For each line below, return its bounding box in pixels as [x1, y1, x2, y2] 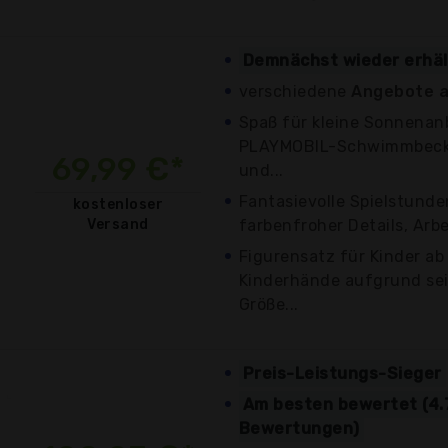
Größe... [239, 294, 299, 314]
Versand [87, 215, 149, 233]
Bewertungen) [239, 418, 360, 438]
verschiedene [239, 81, 352, 101]
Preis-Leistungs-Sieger [243, 363, 442, 383]
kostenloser [72, 195, 164, 213]
